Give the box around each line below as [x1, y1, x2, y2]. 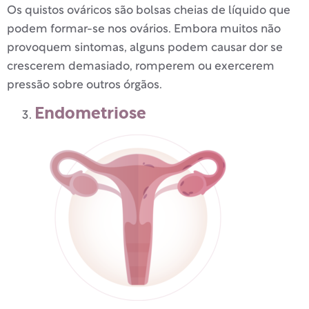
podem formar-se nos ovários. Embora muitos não [7, 23, 281, 34]
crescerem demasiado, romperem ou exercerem [7, 61, 275, 72]
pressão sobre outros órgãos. [7, 79, 162, 90]
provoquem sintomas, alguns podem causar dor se [7, 42, 283, 53]
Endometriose [34, 106, 146, 123]
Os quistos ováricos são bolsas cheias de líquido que [7, 5, 290, 16]
